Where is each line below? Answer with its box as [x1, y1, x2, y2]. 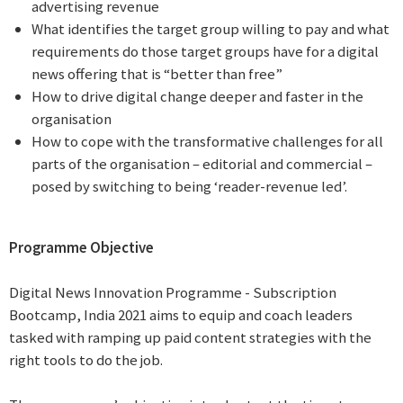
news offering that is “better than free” [31, 64, 282, 84]
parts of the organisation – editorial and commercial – [31, 154, 372, 174]
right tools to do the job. [9, 349, 163, 370]
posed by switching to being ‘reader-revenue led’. [31, 176, 347, 196]
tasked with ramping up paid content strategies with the [9, 327, 372, 347]
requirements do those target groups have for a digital [31, 41, 379, 61]
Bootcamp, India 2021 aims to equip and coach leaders [9, 304, 353, 325]
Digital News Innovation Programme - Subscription [9, 282, 336, 302]
